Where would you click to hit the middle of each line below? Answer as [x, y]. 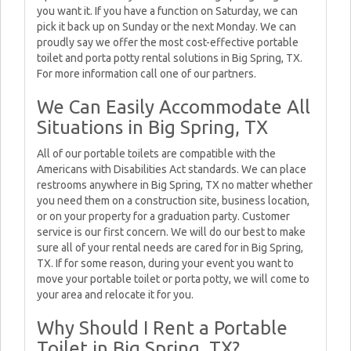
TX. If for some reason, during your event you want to [165, 263]
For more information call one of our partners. [147, 74]
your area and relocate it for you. [115, 295]
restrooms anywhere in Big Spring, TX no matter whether [175, 185]
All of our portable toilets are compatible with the [156, 154]
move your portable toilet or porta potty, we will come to [173, 279]
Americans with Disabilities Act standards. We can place [172, 169]
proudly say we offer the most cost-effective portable [168, 42]
